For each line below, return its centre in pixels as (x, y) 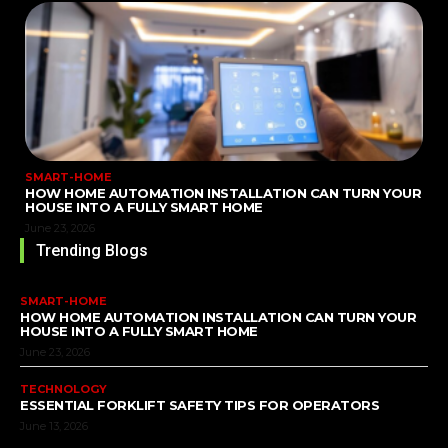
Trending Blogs (92, 251)
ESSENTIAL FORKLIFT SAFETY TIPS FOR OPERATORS (199, 405)
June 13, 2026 (54, 426)
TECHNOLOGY (63, 389)
